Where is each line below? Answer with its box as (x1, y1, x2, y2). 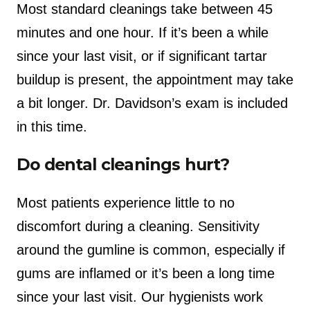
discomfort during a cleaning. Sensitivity (17, 219, 259, 235)
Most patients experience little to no (17, 195, 235, 211)
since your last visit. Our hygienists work (17, 289, 263, 305)
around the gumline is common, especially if (17, 242, 285, 258)
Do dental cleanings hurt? (17, 154, 230, 174)
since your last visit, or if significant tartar (17, 48, 267, 64)
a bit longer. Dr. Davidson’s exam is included (17, 95, 288, 111)
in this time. (17, 118, 87, 134)
